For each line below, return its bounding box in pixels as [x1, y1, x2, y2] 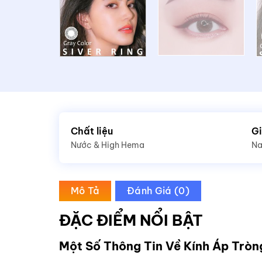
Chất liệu [70, 125, 113, 137]
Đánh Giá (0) [127, 184, 189, 196]
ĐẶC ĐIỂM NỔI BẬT [58, 210, 203, 230]
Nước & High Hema [70, 139, 144, 150]
